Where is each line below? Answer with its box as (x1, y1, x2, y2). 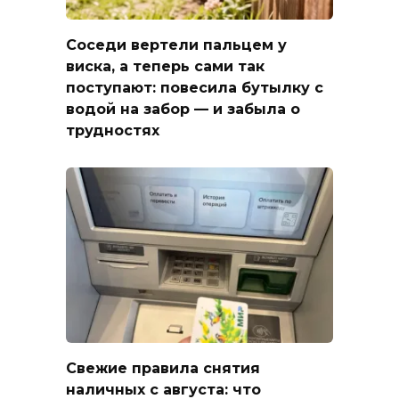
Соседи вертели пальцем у (66, 36, 287, 53)
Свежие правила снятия (66, 359, 260, 377)
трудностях (66, 121, 159, 139)
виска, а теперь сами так (66, 57, 265, 75)
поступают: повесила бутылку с (66, 78, 323, 96)
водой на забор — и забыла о (66, 100, 300, 118)
